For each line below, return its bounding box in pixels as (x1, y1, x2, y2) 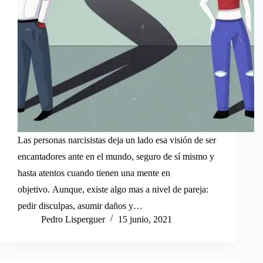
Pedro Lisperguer (41, 214, 105, 224)
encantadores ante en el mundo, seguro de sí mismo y (18, 151, 214, 161)
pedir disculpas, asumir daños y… (18, 200, 143, 211)
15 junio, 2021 (118, 214, 172, 224)
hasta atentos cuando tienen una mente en (18, 167, 170, 178)
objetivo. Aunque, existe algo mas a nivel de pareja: (18, 184, 208, 194)
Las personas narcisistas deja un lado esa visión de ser (18, 134, 216, 145)
